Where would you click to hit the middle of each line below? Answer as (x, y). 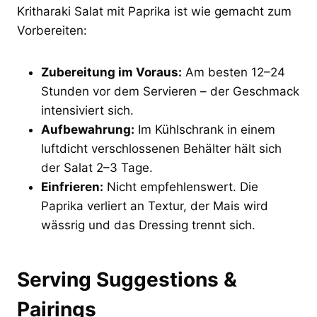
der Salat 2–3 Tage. (97, 168)
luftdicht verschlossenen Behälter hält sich (161, 149)
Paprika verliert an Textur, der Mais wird (155, 206)
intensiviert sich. (87, 111)
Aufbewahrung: (88, 130)
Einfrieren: (72, 187)
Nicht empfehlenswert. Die (181, 187)
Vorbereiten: (52, 31)
